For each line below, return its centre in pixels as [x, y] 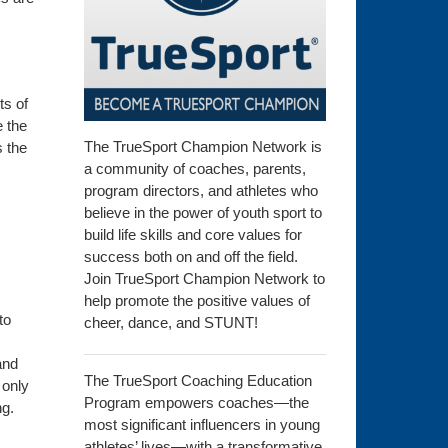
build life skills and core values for [192, 235]
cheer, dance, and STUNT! [170, 323]
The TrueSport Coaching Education [197, 381]
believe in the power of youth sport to [202, 213]
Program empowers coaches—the [196, 403]
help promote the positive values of [196, 301]
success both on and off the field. [190, 257]
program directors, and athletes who [200, 191]
